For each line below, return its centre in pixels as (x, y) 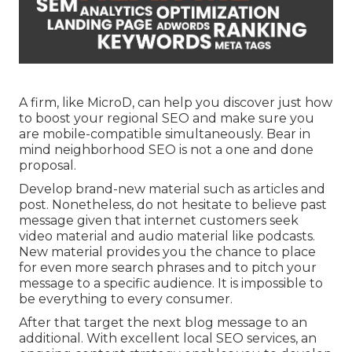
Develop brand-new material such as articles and (172, 189)
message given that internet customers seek (159, 220)
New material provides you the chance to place (167, 252)
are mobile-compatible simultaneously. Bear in (165, 134)
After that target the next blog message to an (163, 323)
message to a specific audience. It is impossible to (171, 283)
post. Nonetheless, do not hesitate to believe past (173, 205)
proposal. (48, 165)
